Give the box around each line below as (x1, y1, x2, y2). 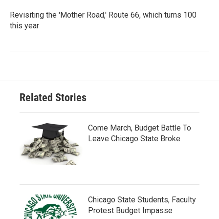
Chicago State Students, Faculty (88, 195, 196, 205)
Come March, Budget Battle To (88, 123, 191, 133)
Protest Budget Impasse (88, 206, 173, 216)
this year (10, 21, 39, 31)
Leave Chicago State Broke (88, 134, 180, 144)
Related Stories (20, 91, 87, 104)
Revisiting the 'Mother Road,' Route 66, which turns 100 (10, 10, 197, 20)
